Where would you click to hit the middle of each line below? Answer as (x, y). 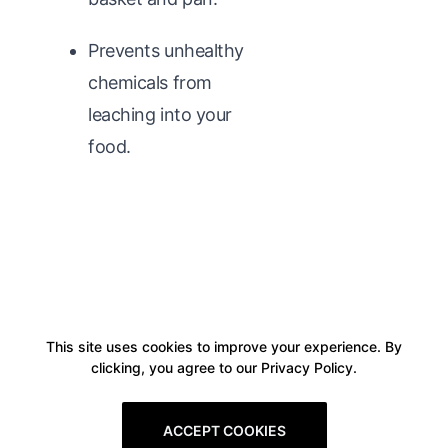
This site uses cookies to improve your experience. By (224, 346)
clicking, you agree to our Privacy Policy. (224, 367)
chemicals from (150, 82)
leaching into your (160, 114)
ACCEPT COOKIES (224, 430)
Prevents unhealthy (166, 50)
